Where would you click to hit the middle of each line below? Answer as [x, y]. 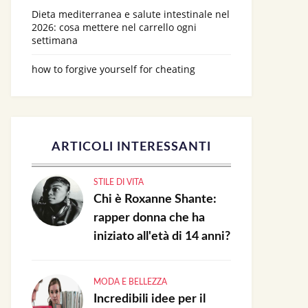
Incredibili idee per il [150, 299]
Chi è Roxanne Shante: [155, 199]
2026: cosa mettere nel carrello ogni [114, 27]
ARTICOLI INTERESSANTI [131, 147]
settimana [55, 40]
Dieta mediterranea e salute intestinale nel [131, 14]
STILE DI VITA [119, 182]
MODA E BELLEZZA [130, 282]
